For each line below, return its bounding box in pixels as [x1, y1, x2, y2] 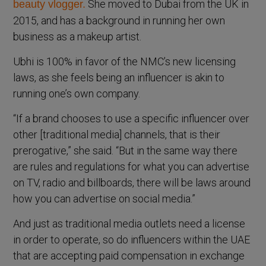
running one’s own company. [13, 87, 141, 100]
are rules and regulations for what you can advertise [13, 160, 250, 173]
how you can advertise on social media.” [13, 192, 196, 205]
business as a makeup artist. [13, 30, 142, 43]
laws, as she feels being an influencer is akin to [13, 71, 225, 84]
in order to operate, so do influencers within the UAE [13, 233, 251, 246]
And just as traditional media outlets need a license [13, 217, 246, 230]
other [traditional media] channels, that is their [13, 128, 221, 141]
